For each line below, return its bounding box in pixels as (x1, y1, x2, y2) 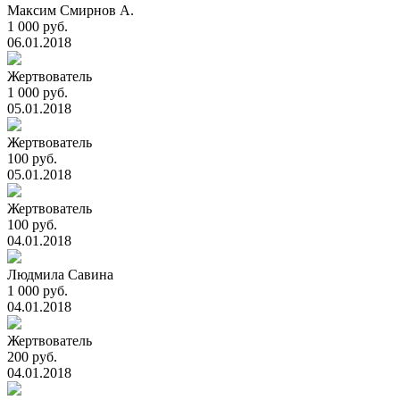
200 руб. (7, 349, 57, 364)
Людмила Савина (7, 267, 113, 282)
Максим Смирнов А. (7, 3, 134, 18)
